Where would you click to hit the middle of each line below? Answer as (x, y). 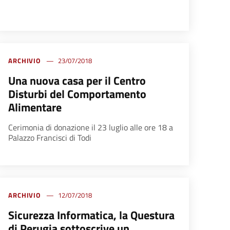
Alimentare (35, 108)
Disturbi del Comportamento (77, 94)
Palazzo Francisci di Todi (50, 138)
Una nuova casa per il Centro (77, 81)
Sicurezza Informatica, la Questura (91, 215)
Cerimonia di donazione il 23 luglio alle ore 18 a (90, 128)
